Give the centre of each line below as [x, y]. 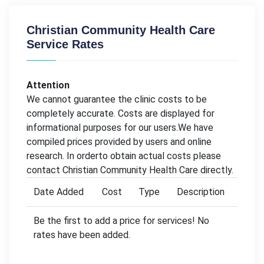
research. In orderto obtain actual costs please [124, 156]
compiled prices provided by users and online [119, 141]
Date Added [59, 192]
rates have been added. [82, 235]
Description [201, 192]
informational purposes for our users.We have [120, 127]
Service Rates [65, 44]
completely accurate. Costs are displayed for [121, 113]
